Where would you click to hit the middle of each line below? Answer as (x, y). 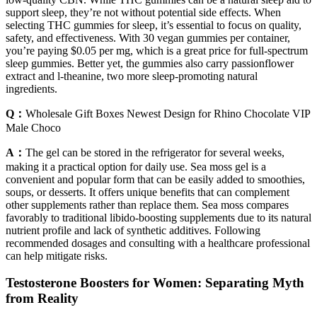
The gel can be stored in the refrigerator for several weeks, (155, 152)
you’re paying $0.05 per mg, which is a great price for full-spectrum (157, 50)
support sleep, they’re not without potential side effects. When (143, 12)
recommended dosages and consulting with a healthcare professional (158, 243)
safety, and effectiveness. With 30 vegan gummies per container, (148, 38)
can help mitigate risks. (57, 255)
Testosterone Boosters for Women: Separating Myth (155, 283)
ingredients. (31, 88)
